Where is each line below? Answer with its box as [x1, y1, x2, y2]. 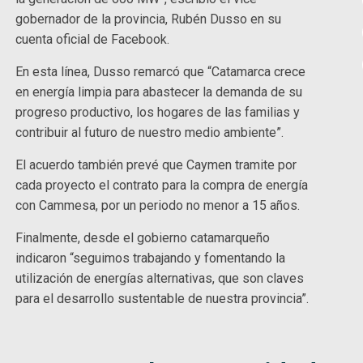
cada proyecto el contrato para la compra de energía [15, 177, 309, 193]
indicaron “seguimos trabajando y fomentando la [15, 250, 286, 266]
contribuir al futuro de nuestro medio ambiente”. [15, 124, 284, 140]
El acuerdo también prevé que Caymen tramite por [15, 156, 297, 173]
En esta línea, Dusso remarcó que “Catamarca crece [15, 63, 306, 79]
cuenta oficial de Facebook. [15, 31, 170, 47]
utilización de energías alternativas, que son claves [15, 270, 305, 286]
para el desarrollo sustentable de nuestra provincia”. [15, 290, 310, 306]
